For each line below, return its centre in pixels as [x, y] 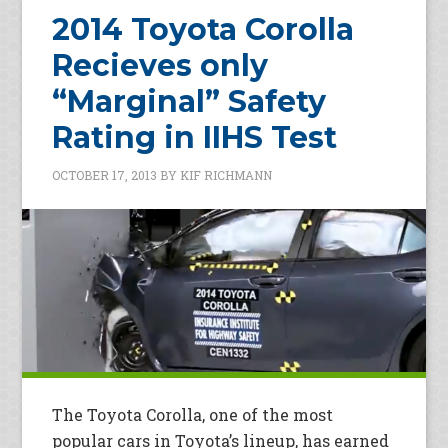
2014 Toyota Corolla [203, 29]
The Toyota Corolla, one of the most [193, 414]
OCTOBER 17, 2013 [105, 174]
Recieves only [160, 65]
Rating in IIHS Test [195, 137]
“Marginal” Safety [189, 101]
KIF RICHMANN [226, 174]
